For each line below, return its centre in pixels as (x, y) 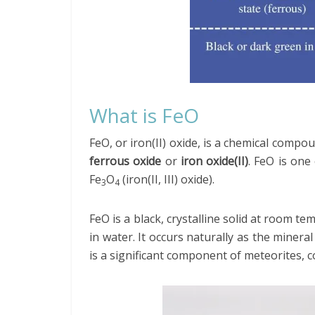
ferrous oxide (126, 161)
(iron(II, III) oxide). (167, 179)
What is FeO (144, 115)
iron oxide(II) (214, 161)
